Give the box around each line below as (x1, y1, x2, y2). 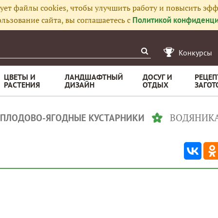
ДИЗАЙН (65, 80, 94, 90)
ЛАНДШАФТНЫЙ (65, 72, 123, 82)
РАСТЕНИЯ (4, 80, 40, 90)
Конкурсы (179, 48, 212, 57)
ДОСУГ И (143, 72, 172, 82)
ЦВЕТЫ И (4, 72, 36, 82)
